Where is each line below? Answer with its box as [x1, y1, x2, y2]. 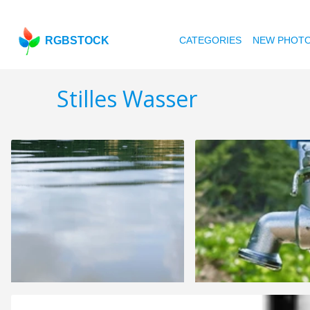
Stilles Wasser [57, 84, 197, 114]
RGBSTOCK [45, 35, 110, 46]
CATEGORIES [179, 35, 242, 46]
